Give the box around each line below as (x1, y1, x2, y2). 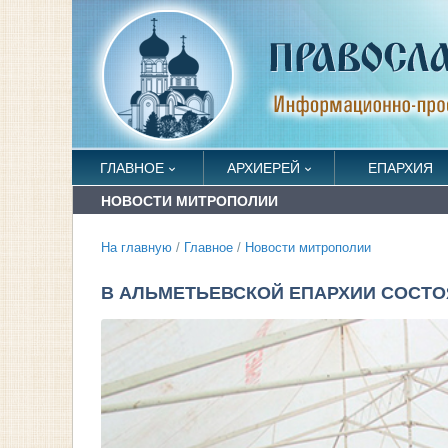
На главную (101, 241, 172, 255)
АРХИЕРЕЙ (226, 160, 300, 176)
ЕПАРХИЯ (367, 160, 433, 176)
